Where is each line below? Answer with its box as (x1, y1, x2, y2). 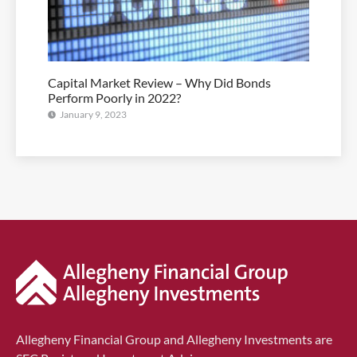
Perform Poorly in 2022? (48, 90, 181, 105)
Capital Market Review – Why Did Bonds (48, 75, 271, 90)
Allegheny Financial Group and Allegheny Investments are (16, 331, 332, 347)
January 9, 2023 (60, 108, 127, 120)
